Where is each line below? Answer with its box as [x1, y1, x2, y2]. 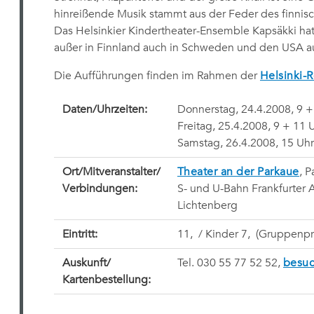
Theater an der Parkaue [177, 165, 299, 179]
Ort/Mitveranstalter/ [62, 165, 161, 179]
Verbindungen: [62, 182, 137, 196]
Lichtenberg [177, 198, 238, 212]
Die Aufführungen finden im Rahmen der [53, 69, 260, 83]
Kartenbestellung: [62, 273, 151, 287]
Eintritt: [62, 227, 97, 241]
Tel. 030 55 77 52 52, [177, 256, 283, 270]
